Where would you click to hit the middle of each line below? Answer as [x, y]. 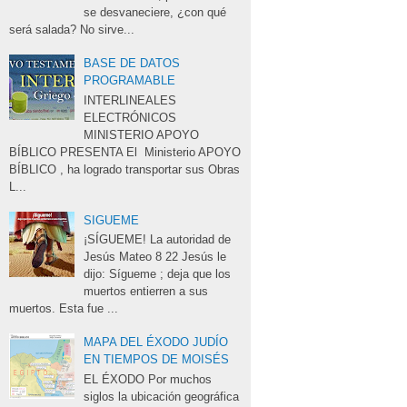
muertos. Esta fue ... [64, 309]
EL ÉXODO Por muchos [148, 379]
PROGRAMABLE [130, 80]
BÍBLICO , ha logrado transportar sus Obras [124, 169]
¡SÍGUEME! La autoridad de [158, 240]
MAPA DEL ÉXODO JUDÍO [156, 342]
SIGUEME [112, 220]
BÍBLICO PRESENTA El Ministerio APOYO [125, 152]
